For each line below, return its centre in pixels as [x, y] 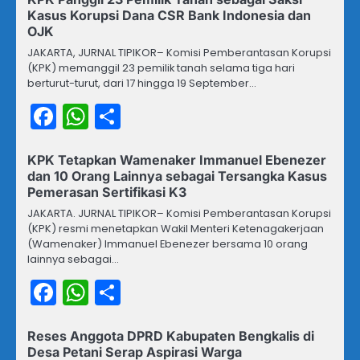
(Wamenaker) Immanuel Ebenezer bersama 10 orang [168, 244]
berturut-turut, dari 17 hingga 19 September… [142, 84]
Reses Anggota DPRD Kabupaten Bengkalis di [171, 336]
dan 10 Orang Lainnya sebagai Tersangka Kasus [177, 176]
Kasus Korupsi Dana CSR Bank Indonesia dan [169, 16]
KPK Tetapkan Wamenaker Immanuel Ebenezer [177, 160]
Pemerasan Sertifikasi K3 [107, 192]
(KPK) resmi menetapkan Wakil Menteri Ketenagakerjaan [176, 229]
